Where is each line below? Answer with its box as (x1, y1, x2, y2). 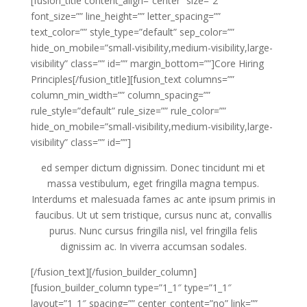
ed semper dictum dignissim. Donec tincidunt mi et (41, 161, 266, 175)
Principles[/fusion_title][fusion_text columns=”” (30, 73, 234, 86)
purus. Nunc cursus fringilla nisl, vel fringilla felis (49, 224, 258, 238)
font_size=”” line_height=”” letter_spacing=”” (30, 10, 221, 23)
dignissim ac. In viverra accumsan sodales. (60, 240, 247, 254)
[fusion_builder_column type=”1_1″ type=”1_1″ (30, 281, 232, 295)
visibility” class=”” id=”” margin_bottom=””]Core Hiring (30, 57, 264, 71)
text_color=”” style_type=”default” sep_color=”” (30, 25, 234, 39)
